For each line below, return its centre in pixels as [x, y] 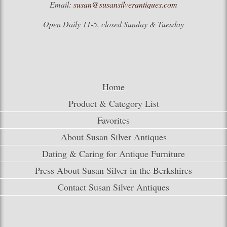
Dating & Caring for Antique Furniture [113, 153]
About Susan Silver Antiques [113, 137]
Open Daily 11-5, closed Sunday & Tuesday [113, 24]
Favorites [113, 120]
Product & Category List [113, 103]
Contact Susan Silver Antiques [113, 187]
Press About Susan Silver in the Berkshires [113, 170]
